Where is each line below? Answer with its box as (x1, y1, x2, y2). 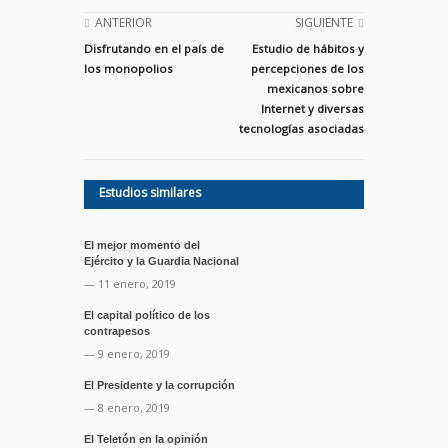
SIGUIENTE (295, 13, 353, 31)
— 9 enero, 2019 (84, 345, 170, 361)
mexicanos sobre (267, 80, 364, 96)
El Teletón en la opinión (84, 432, 208, 445)
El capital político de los (84, 308, 210, 321)
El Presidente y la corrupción (84, 378, 235, 391)
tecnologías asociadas (239, 120, 364, 136)
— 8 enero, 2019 (84, 399, 170, 415)
